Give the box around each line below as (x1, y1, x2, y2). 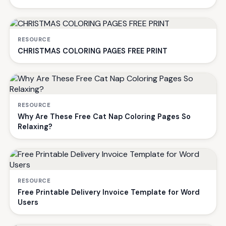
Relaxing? (18, 122, 52, 131)
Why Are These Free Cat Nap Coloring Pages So (18, 111, 191, 121)
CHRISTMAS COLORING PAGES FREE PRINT (18, 46, 167, 55)
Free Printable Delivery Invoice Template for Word (18, 187, 200, 197)
